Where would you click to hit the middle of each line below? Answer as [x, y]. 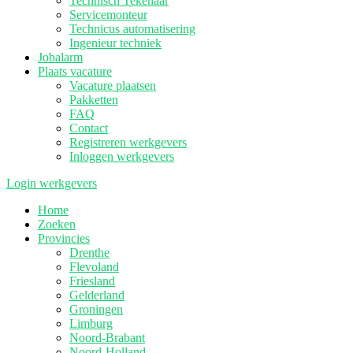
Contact [89, 128]
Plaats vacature [75, 71]
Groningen [96, 309]
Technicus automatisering [132, 29]
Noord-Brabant [107, 338]
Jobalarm [60, 57]
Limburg [91, 323]
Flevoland [94, 267]
